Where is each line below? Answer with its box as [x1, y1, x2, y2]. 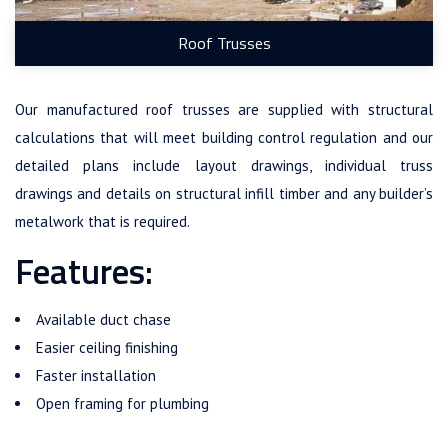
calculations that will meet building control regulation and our [15, 127, 433, 147]
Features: [15, 243, 153, 298]
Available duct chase [36, 309, 171, 329]
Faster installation [36, 365, 156, 385]
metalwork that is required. [15, 211, 190, 231]
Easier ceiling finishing [36, 337, 178, 357]
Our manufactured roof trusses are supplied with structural [15, 99, 433, 119]
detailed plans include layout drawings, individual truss [15, 155, 433, 175]
